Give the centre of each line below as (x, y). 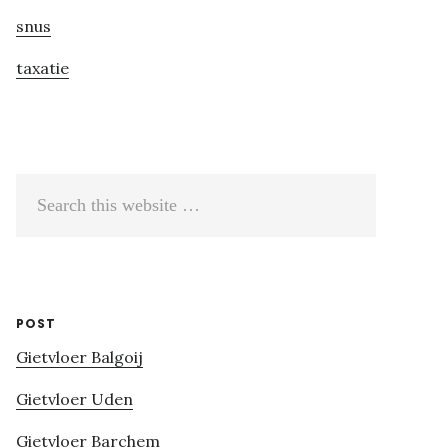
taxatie (42, 68)
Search (42, 190)
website (45, 254)
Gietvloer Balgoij (79, 357)
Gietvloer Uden (74, 399)
